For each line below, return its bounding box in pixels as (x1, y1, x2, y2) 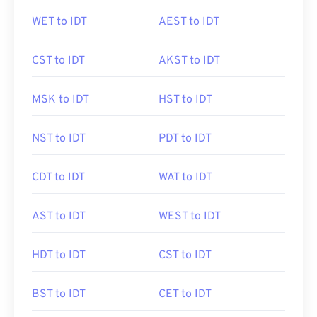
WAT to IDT (158, 171, 212, 185)
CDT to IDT (32, 171, 85, 185)
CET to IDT (158, 287, 212, 301)
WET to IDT (32, 15, 87, 29)
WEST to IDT (158, 209, 221, 224)
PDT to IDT (158, 132, 212, 146)
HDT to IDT (32, 248, 86, 263)
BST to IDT (32, 287, 86, 301)
